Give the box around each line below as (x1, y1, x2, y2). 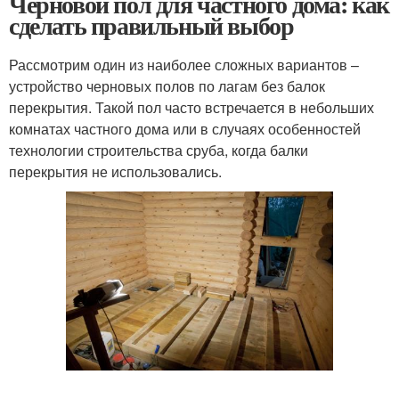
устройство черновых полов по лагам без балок (9, 76, 325, 96)
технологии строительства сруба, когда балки (9, 140, 308, 160)
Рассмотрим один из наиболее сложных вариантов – (9, 54, 359, 75)
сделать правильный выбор (9, 7, 294, 44)
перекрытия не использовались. (9, 161, 222, 182)
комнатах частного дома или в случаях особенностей (9, 118, 361, 139)
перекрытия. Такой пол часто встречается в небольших (9, 97, 374, 118)
